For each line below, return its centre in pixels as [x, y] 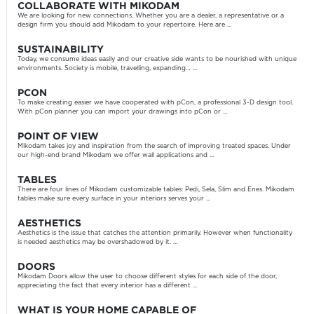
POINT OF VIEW [58, 136]
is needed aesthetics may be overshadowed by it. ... [97, 243]
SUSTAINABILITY [60, 49]
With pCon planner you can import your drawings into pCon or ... [122, 112]
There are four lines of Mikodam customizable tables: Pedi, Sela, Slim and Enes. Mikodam [156, 190]
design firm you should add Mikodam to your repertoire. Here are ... [124, 25]
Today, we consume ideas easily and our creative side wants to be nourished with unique [157, 60]
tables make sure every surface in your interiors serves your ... [114, 199]
